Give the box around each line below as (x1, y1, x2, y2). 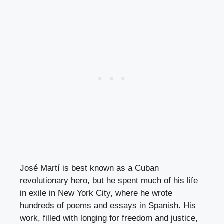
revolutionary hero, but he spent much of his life (20, 175, 198, 185)
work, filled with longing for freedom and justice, (20, 213, 198, 223)
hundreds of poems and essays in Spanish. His (20, 200, 196, 210)
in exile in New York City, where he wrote (20, 188, 172, 198)
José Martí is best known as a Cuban (20, 163, 159, 173)
